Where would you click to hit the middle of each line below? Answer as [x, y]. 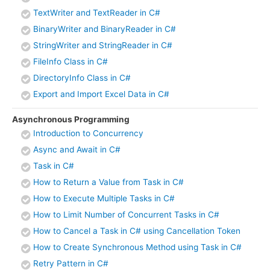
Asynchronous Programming [71, 120]
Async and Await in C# [77, 150]
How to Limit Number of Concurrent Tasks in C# [126, 215]
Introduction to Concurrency [88, 133]
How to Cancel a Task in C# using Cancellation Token [137, 231]
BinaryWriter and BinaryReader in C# [105, 29]
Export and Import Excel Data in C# [101, 94]
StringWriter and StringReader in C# [103, 46]
